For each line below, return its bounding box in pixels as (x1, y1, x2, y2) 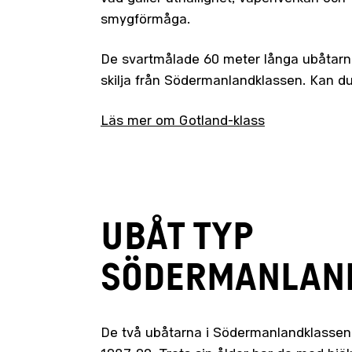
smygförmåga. (100, 13, 190, 27)
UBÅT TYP (100, 214, 253, 258)
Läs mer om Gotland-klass (100, 114, 265, 129)
